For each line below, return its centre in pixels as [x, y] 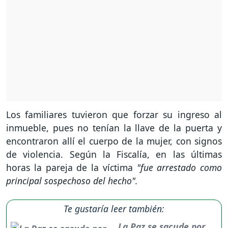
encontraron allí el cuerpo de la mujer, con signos [114, 141]
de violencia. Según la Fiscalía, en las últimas [114, 154]
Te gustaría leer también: [114, 208]
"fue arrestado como [179, 167]
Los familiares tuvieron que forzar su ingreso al [114, 114]
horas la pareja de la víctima [72, 167]
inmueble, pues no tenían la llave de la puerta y [114, 127]
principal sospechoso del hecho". [72, 180]
